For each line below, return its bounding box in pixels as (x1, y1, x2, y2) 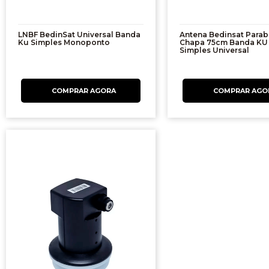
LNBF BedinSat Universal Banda (18, 30, 141, 40)
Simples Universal (179, 46, 249, 55)
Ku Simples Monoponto (18, 38, 110, 47)
